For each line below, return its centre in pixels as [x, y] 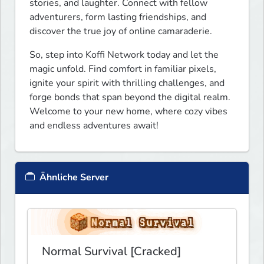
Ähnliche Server [73, 177]
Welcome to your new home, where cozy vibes [128, 111]
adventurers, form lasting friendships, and [118, 17]
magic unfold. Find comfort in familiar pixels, [123, 69]
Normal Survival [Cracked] [111, 252]
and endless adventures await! [94, 125]
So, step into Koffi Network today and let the [124, 55]
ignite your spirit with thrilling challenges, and [127, 83]
